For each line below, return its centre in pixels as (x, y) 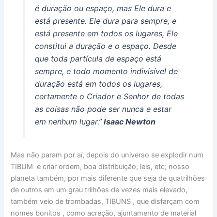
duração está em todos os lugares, (98, 84)
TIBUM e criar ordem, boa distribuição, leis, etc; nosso (100, 166)
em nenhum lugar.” (68, 121)
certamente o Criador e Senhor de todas (109, 96)
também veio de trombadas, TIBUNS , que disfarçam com (105, 201)
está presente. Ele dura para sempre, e (105, 21)
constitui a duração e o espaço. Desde (105, 46)
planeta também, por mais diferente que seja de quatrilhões (108, 178)
